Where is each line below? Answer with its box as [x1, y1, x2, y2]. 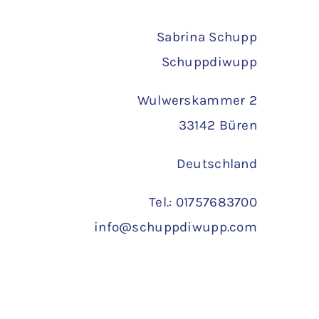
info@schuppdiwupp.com [94, 219, 258, 236]
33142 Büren [178, 117, 258, 134]
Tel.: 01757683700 [149, 194, 258, 211]
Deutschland [176, 156, 258, 172]
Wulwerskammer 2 [137, 93, 258, 109]
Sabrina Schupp [157, 29, 258, 46]
